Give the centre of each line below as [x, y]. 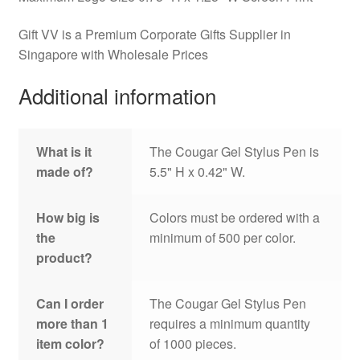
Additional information [117, 95]
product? [65, 257]
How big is [68, 217]
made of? [65, 171]
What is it [64, 151]
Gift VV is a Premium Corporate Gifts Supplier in [154, 35]
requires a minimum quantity [230, 323]
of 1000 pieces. [193, 343]
